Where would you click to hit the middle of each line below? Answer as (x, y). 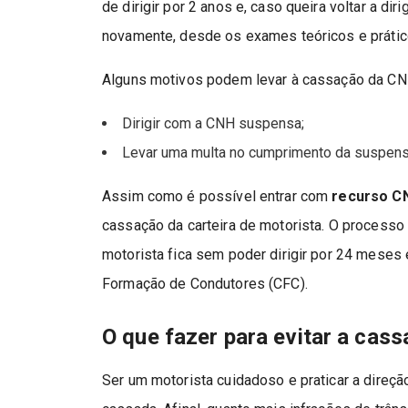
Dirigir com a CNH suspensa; (214, 123)
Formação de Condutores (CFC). (205, 283)
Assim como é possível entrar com (217, 196)
